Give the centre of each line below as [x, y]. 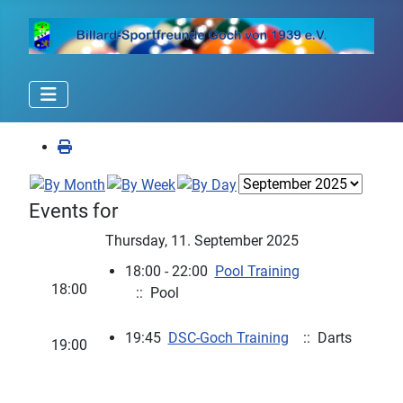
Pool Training [257, 271]
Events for [73, 211]
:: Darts [323, 338]
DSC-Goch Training [228, 338]
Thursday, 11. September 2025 [201, 241]
